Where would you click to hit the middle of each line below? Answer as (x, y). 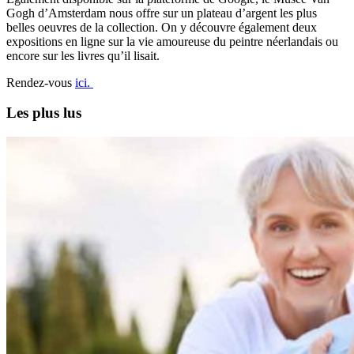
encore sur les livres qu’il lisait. (83, 55)
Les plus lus (44, 113)
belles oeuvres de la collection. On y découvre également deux (162, 27)
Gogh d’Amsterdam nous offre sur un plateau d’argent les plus (162, 13)
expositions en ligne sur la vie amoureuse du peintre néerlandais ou (172, 41)
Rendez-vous (41, 82)
